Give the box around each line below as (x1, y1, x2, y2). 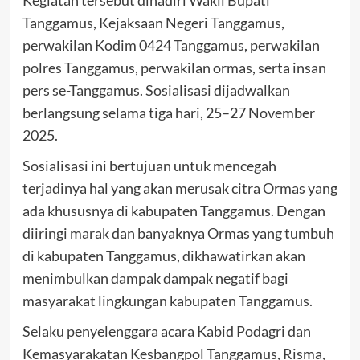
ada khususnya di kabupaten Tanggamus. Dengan (22, 202, 325, 220)
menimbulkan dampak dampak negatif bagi (22, 269, 288, 288)
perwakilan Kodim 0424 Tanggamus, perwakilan (22, 36, 320, 55)
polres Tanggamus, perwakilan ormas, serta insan (22, 59, 326, 77)
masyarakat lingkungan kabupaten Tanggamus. (22, 292, 313, 310)
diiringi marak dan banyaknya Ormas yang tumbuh (22, 224, 334, 243)
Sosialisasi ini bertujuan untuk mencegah (22, 157, 276, 175)
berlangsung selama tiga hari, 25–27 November (22, 104, 315, 122)
